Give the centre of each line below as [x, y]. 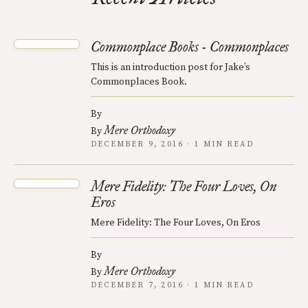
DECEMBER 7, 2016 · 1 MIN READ [172, 285]
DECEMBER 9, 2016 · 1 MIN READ [172, 144]
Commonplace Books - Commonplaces [190, 46]
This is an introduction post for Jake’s [170, 67]
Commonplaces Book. [139, 81]
